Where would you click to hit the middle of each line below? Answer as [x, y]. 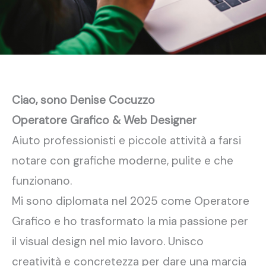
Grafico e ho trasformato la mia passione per [130, 221]
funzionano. [42, 181]
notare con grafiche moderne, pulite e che [123, 161]
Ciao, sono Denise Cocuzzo [83, 100]
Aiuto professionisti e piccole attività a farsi [126, 140]
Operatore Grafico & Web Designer [104, 120]
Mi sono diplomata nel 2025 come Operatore [131, 201]
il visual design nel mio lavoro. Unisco [108, 241]
